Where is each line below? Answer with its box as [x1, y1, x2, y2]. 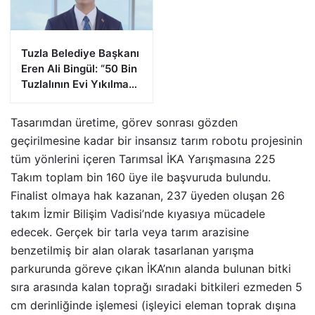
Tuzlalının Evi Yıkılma [21, 77, 129, 91]
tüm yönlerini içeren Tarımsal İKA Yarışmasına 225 [11, 152, 276, 167]
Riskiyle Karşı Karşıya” [21, 93, 136, 107]
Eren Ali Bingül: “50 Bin [21, 62, 137, 76]
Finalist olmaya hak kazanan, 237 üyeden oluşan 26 [11, 188, 285, 203]
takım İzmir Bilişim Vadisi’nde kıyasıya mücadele [11, 207, 265, 221]
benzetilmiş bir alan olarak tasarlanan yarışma [11, 243, 254, 258]
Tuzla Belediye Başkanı [21, 46, 139, 60]
